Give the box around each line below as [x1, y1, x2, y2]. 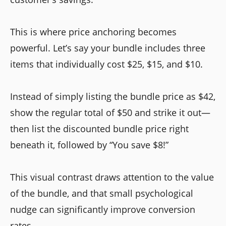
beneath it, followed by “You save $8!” [10, 138, 168, 151]
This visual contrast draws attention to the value [10, 171, 214, 183]
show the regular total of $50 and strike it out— [10, 106, 210, 119]
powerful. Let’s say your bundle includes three [10, 41, 205, 54]
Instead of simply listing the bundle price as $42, [10, 90, 215, 102]
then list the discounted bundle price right [10, 122, 189, 135]
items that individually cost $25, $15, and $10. [10, 58, 203, 70]
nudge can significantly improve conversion [10, 203, 195, 215]
